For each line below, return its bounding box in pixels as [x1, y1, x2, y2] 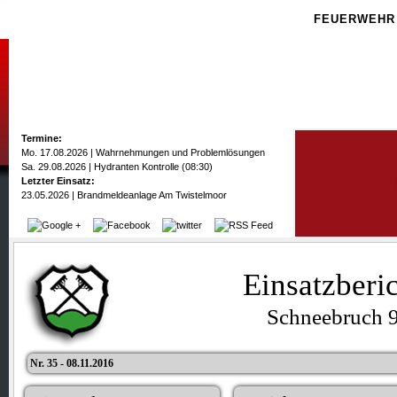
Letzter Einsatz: [21, 175, 95, 186]
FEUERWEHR [314, 12, 395, 26]
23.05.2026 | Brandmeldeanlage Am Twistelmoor [21, 190, 227, 200]
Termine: [21, 133, 62, 144]
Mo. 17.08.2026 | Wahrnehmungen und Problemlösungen [21, 147, 265, 158]
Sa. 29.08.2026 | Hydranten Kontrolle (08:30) [21, 161, 213, 172]
